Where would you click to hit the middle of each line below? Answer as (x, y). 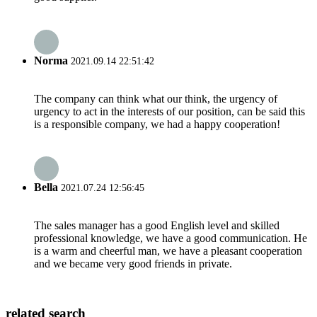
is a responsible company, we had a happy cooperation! (157, 124)
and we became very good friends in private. (133, 264)
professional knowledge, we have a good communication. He (171, 238)
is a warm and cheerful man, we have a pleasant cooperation (168, 251)
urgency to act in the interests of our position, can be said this (169, 111)
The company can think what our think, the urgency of (156, 98)
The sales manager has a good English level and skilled (157, 226)
